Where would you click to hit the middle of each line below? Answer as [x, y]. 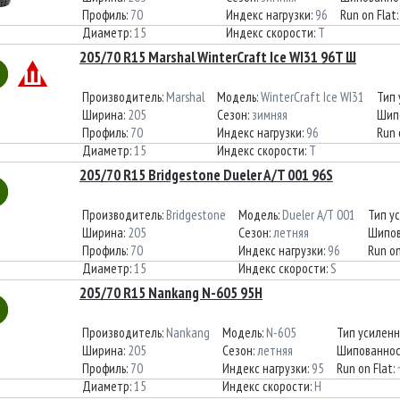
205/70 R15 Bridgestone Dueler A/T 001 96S [206, 175]
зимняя [270, 115]
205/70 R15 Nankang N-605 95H [171, 293]
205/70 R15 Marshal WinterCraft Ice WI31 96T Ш [218, 57]
